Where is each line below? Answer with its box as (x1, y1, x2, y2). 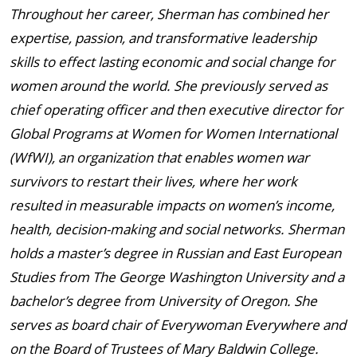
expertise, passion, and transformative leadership (10, 29, 316, 47)
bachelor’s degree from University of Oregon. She (10, 292, 317, 310)
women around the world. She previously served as (10, 76, 328, 95)
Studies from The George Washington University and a (10, 268, 344, 286)
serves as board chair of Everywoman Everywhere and (10, 316, 346, 334)
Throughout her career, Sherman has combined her (10, 5, 328, 23)
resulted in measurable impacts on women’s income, (10, 196, 335, 214)
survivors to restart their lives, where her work (10, 172, 297, 190)
